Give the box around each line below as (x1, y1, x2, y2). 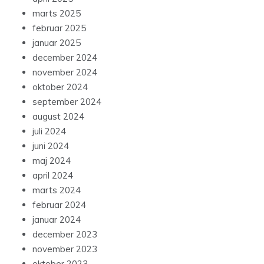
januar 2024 (32, 214, 81, 226)
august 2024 (32, 111, 84, 123)
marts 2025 (32, 8, 81, 19)
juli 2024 (32, 126, 66, 137)
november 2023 (32, 243, 97, 255)
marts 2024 (32, 184, 81, 196)
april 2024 (32, 170, 73, 181)
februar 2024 (32, 199, 86, 211)
